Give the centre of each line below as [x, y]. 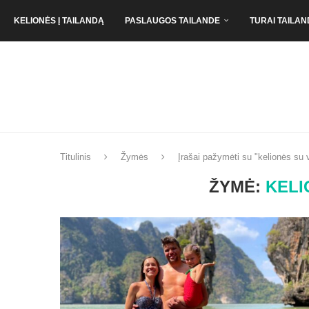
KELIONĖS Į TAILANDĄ [59, 21]
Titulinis [76, 157]
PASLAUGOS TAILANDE [172, 21]
